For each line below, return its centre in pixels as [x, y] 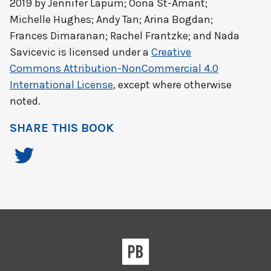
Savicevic [33, 52]
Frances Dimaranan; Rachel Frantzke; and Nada [125, 36]
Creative [171, 52]
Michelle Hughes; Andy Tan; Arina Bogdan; [111, 20]
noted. [25, 101]
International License [61, 85]
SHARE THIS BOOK [62, 128]
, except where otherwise [172, 85]
